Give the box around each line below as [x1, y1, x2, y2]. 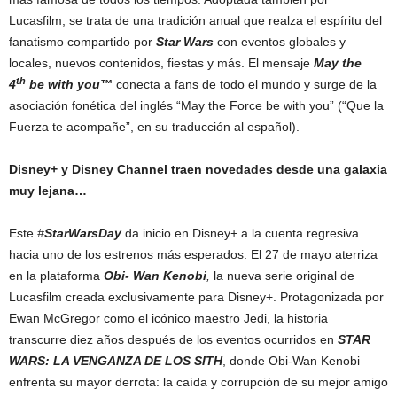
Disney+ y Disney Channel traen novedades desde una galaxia [9, 161, 387, 176]
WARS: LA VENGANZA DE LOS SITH [9, 353, 222, 368]
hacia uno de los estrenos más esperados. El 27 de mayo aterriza [9, 246, 378, 261]
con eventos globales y [214, 34, 346, 49]
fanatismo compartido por [9, 34, 156, 49]
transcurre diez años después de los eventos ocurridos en [9, 331, 338, 346]
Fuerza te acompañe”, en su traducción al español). [9, 119, 300, 134]
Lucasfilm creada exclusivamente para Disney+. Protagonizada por [9, 289, 384, 304]
